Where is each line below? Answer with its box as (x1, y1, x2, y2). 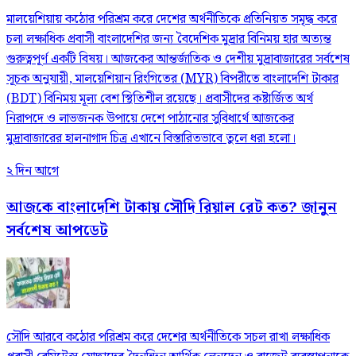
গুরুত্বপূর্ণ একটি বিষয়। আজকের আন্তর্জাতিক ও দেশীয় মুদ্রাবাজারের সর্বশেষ (6, 49, 350, 70)
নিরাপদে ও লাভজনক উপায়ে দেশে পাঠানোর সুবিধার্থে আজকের (6, 109, 294, 130)
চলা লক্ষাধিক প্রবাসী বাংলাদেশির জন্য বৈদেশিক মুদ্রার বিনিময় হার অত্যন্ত (6, 29, 331, 50)
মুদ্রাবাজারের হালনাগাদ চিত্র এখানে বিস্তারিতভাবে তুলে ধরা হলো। (6, 129, 296, 149)
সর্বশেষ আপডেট (6, 219, 108, 242)
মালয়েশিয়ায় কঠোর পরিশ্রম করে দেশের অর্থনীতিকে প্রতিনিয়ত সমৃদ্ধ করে (6, 10, 337, 30)
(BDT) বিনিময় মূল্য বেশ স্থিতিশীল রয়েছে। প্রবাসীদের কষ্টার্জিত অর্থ (6, 89, 313, 110)
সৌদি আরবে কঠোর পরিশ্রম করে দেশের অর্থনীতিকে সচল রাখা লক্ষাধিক (6, 327, 330, 347)
